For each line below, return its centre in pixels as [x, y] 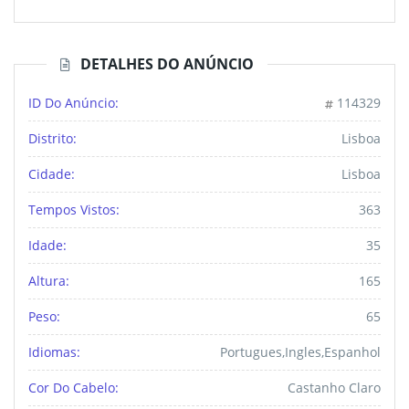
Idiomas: [54, 352]
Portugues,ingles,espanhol [300, 352]
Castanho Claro [334, 388]
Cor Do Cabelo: [73, 388]
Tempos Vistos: [74, 210]
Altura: [49, 281]
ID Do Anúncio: [73, 103]
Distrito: [52, 139]
